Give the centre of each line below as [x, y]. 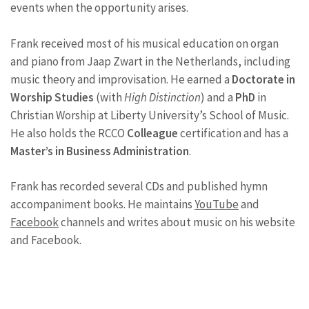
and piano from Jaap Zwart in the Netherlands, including [150, 61]
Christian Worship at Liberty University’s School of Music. [150, 115]
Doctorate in [263, 79]
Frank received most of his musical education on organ [144, 43]
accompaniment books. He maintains [102, 204]
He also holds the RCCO [69, 133]
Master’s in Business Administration [100, 151]
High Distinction [162, 97]
